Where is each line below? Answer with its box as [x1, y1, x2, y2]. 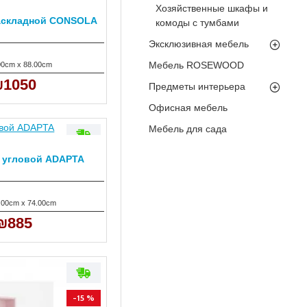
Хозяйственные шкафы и [156, 3, 268, 14]
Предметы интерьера [149, 81, 245, 92]
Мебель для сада [149, 123, 227, 134]
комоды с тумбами [156, 17, 239, 28]
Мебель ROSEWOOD [149, 60, 244, 71]
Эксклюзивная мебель [149, 38, 249, 49]
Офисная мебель [149, 102, 228, 113]
